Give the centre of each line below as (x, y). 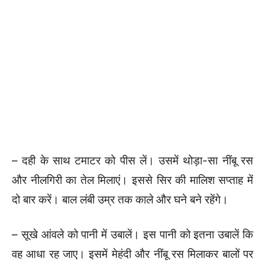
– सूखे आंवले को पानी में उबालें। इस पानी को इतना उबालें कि (132, 234)
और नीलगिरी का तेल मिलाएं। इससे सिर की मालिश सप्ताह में (132, 180)
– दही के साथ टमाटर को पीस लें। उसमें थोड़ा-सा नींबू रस (132, 160)
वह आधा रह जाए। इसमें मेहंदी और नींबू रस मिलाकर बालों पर (132, 254)
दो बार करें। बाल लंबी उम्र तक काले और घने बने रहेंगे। (120, 199)
